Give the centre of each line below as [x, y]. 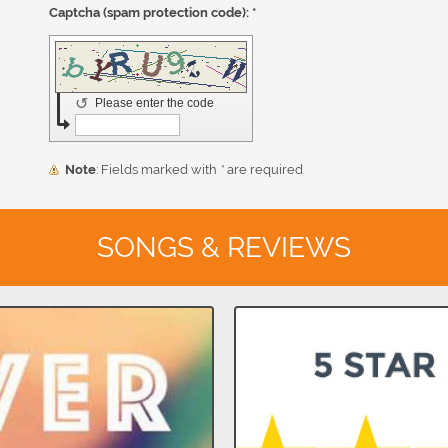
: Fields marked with [161, 170]
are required [264, 170]
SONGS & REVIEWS [224, 248]
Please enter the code [156, 103]
